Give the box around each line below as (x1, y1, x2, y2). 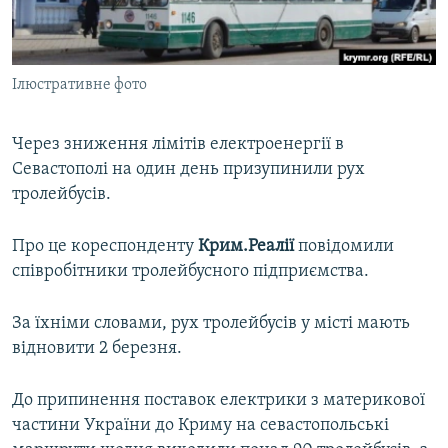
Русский (18, 26, 82, 45)
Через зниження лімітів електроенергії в (12, 135, 344, 155)
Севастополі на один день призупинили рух (12, 160, 365, 180)
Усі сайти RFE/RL (34, 209, 164, 229)
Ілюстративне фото (12, 77, 147, 94)
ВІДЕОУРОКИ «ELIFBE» (36, 11, 167, 26)
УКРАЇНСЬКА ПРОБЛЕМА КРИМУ (36, 83, 217, 98)
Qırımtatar (18, 62, 96, 81)
